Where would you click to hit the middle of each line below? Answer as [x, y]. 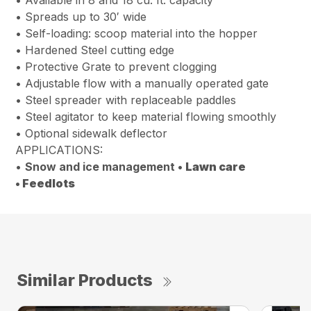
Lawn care [216, 166]
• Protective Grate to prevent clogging [116, 66]
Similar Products [85, 280]
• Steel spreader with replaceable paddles [126, 100]
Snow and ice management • [106, 166]
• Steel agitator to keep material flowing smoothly [146, 116]
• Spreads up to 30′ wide [81, 16]
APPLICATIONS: [59, 150]
